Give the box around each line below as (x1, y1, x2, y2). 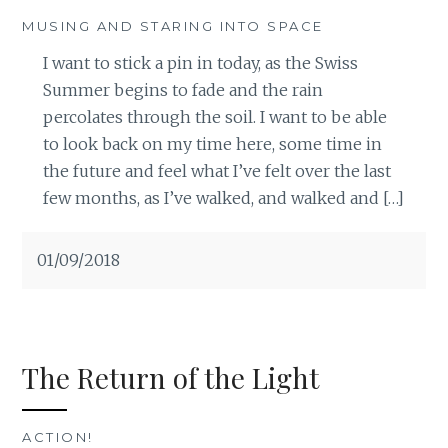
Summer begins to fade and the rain (42, 80, 323, 101)
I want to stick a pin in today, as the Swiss (42, 53, 358, 74)
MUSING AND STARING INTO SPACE (22, 18, 324, 35)
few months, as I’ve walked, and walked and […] (42, 188, 404, 209)
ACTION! (22, 428, 94, 445)
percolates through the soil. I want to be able (42, 107, 387, 128)
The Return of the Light (22, 358, 320, 396)
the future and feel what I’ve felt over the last (42, 161, 391, 182)
